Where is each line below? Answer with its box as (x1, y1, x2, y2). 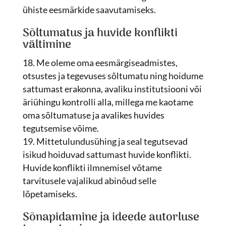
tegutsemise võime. (22, 123, 99, 134)
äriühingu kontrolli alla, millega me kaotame (22, 96, 193, 107)
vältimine (22, 35, 71, 54)
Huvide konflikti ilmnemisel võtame (22, 162, 162, 173)
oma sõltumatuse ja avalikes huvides (22, 109, 164, 121)
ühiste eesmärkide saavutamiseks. (22, 4, 156, 15)
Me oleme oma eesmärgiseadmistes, (36, 57, 178, 68)
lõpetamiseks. (22, 188, 77, 199)
